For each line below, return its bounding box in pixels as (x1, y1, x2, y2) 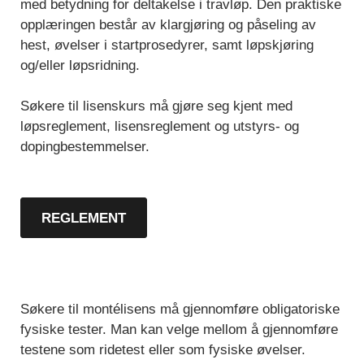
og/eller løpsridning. (20, 58, 140, 74)
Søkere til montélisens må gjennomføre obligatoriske (20, 301, 340, 318)
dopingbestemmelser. (20, 139, 149, 155)
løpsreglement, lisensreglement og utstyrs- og (20, 119, 299, 135)
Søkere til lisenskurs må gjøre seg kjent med (20, 98, 292, 115)
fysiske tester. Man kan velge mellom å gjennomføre (20, 322, 338, 338)
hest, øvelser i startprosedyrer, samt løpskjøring (20, 37, 314, 54)
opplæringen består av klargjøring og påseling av (20, 17, 316, 33)
